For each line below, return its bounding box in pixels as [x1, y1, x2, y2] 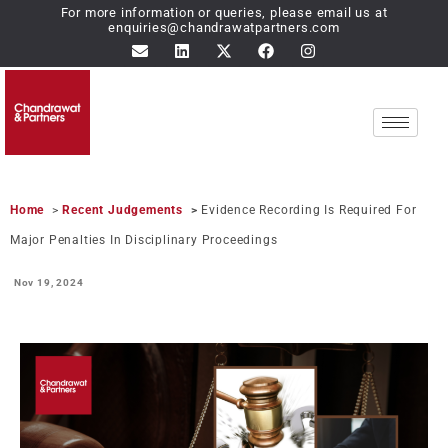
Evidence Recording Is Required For [201, 202, 417, 217]
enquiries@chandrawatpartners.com [108, 20, 340, 35]
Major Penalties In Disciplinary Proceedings [10, 232, 278, 247]
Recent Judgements [62, 202, 184, 217]
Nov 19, [11, 276, 57, 288]
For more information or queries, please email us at [60, 5, 388, 20]
